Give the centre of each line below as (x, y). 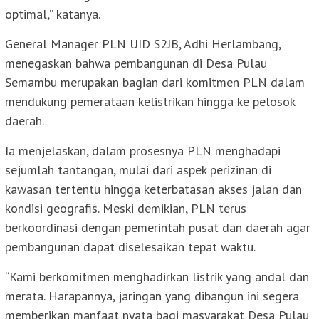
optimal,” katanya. (53, 14)
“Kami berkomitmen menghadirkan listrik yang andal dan (157, 276)
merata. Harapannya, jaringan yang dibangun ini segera (152, 296)
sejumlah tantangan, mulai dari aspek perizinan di (138, 169)
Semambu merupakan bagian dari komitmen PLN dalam (155, 82)
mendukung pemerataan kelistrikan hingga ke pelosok (150, 101)
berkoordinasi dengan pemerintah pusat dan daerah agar (158, 227)
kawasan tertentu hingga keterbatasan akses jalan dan (153, 189)
